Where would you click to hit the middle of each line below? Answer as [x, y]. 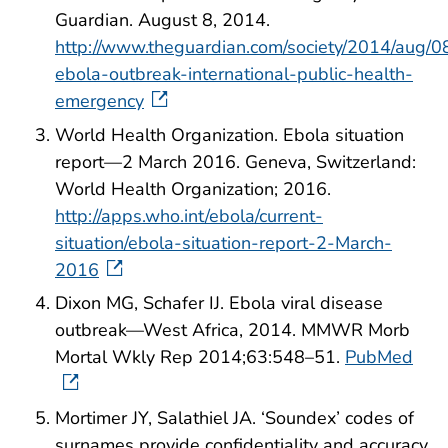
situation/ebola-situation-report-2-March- [223, 242]
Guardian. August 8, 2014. [162, 19]
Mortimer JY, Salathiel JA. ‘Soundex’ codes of [234, 418]
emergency [99, 100]
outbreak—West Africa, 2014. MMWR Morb [232, 330]
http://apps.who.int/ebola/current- [189, 215]
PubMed [379, 357]
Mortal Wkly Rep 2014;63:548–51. [200, 357]
